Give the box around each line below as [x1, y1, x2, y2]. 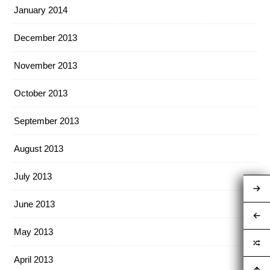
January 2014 [14, 5, 67, 15]
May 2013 [14, 227, 53, 237]
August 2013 [14, 143, 63, 154]
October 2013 [14, 88, 67, 98]
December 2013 [14, 33, 77, 43]
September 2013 [14, 116, 79, 126]
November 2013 [14, 60, 77, 71]
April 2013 [14, 254, 53, 265]
